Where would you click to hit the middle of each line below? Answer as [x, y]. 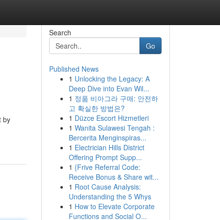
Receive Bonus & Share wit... [113, 177]
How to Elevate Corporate [114, 206]
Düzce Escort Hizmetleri [111, 118]
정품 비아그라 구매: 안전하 [116, 98]
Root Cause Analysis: [108, 187]
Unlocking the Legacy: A [112, 79]
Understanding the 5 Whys [110, 196]
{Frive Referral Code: [107, 167]
